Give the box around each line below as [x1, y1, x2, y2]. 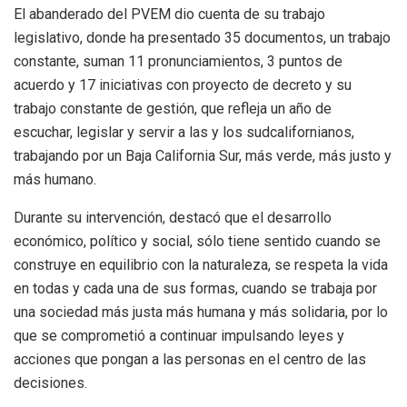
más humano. [14, 170, 96, 188]
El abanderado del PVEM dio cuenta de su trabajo [14, 5, 325, 23]
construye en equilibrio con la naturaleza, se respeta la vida [14, 255, 388, 273]
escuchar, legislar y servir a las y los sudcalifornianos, [14, 123, 354, 141]
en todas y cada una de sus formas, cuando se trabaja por [14, 279, 377, 297]
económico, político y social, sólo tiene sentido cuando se [14, 232, 381, 250]
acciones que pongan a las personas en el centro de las [14, 350, 366, 368]
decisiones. [14, 373, 87, 392]
